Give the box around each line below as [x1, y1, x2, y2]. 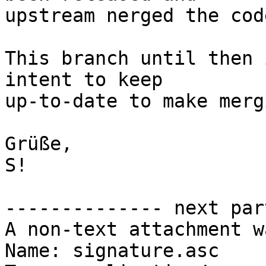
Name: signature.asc [5, 240, 219, 262]
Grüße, [5, 133, 72, 155]
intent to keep [5, 69, 163, 91]
